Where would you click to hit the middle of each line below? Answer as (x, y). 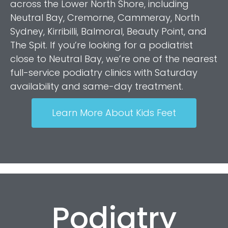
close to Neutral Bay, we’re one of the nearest (114, 59)
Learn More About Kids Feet (114, 113)
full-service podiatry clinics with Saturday (104, 73)
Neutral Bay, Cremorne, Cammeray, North (105, 18)
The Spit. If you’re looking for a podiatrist (102, 45)
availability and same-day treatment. (97, 87)
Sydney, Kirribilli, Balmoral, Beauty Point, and (108, 32)
